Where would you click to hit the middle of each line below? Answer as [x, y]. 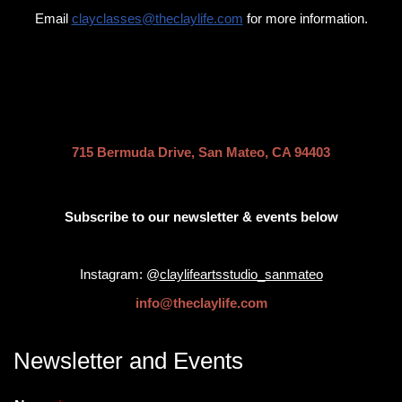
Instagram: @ [119, 275]
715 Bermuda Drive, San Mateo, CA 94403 [201, 153]
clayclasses [106, 19]
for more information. [305, 19]
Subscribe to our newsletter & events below [201, 217]
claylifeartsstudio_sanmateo [241, 275]
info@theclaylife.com [201, 303]
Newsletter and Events [128, 361]
